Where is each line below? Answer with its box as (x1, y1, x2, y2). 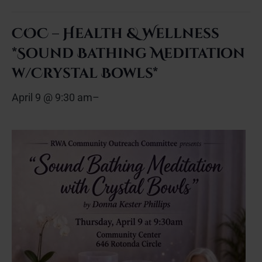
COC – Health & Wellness (12, 25, 219, 43)
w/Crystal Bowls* (12, 64, 158, 83)
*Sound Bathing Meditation (12, 44, 245, 63)
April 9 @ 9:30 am (12, 91, 92, 104)
